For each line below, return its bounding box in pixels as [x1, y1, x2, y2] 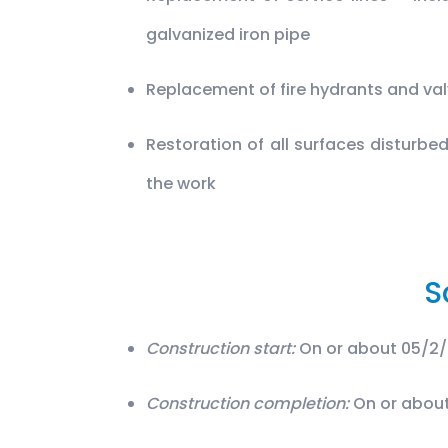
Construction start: [146, 337, 299, 361]
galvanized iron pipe [146, 23, 310, 47]
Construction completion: [146, 392, 353, 416]
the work [146, 172, 216, 196]
